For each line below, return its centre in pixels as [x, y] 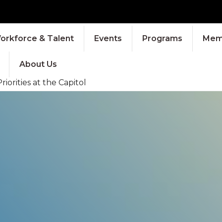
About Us [38, 64]
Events [108, 38]
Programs [162, 38]
